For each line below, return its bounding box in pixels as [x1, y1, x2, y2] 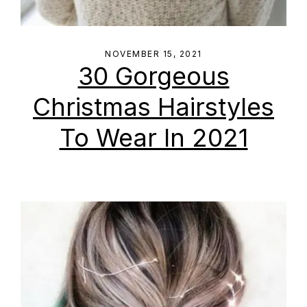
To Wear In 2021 [59, 123, 248, 153]
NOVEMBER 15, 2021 [105, 49, 202, 59]
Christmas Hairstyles [33, 92, 274, 122]
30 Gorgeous [77, 61, 230, 91]
